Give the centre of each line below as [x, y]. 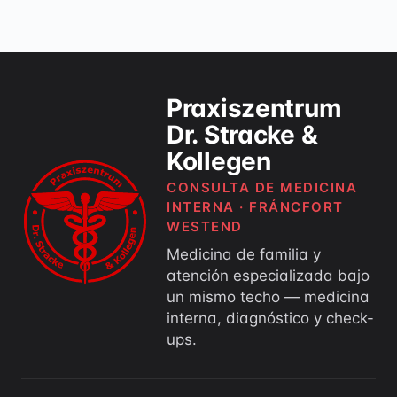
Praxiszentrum [254, 109]
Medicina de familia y [244, 255]
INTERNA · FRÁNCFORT [255, 207]
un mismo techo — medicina [268, 297]
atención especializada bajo [268, 276]
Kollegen [219, 162]
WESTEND [205, 227]
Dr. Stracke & [242, 135]
